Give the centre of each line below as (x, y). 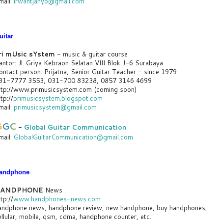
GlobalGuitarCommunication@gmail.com (73, 137)
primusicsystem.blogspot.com (58, 98)
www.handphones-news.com (57, 199)
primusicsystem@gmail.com (55, 107)
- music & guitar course (91, 54)
